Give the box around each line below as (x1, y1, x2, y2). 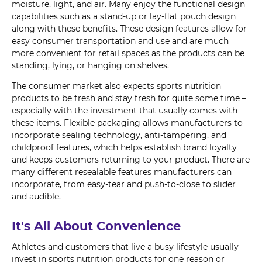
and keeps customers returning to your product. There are (12, 154, 250, 165)
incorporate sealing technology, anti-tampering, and (12, 129, 226, 140)
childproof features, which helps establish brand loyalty (12, 142, 237, 153)
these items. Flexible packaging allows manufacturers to (12, 117, 243, 128)
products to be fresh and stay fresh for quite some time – (12, 92, 246, 104)
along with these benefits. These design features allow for (12, 23, 247, 34)
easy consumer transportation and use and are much (12, 35, 229, 46)
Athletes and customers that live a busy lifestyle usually (12, 241, 239, 252)
